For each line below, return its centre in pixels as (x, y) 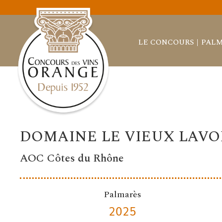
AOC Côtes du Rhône (72, 159)
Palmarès (122, 195)
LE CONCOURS (166, 42)
